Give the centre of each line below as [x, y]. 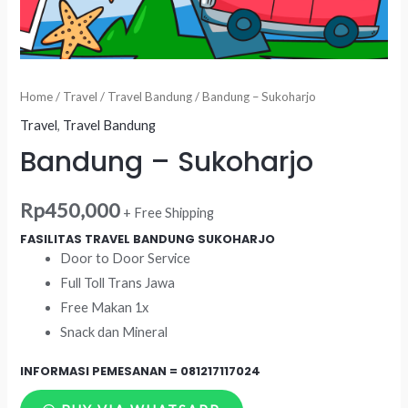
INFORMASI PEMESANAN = [101, 372]
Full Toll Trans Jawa [118, 283]
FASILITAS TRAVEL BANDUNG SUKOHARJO [148, 240]
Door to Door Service [126, 259]
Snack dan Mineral [114, 332]
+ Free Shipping [169, 213]
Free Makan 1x [105, 308]
